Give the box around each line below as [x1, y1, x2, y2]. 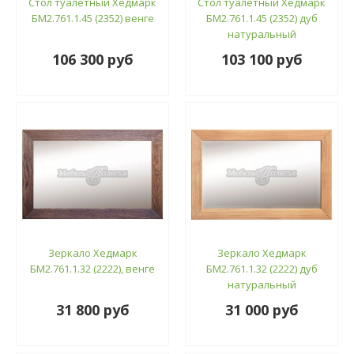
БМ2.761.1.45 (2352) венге [31, 10, 154, 25]
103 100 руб [220, 49, 303, 69]
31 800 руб [55, 299, 130, 319]
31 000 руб [224, 299, 299, 319]
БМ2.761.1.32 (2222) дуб [205, 261, 318, 276]
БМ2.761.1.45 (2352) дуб [205, 10, 318, 25]
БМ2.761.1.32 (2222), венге [30, 261, 155, 276]
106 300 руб [51, 49, 134, 69]
